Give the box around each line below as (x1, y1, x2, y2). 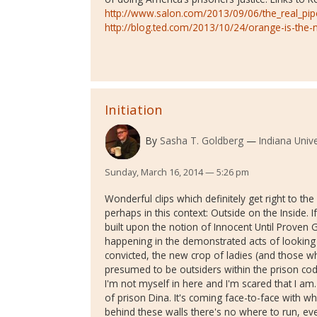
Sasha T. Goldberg (159, 134, 243, 148)
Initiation (105, 100, 163, 118)
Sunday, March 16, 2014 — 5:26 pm (105, 165, 249, 178)
